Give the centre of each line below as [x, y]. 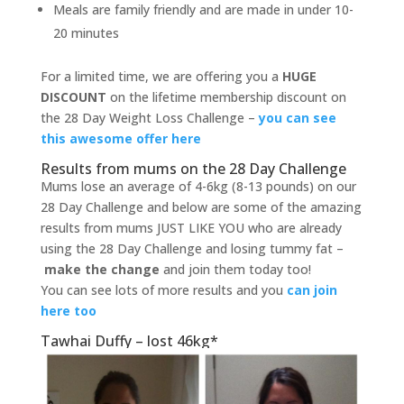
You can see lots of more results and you [163, 289]
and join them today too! [235, 269]
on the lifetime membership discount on [226, 96]
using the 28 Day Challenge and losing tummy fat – [192, 248]
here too [68, 310]
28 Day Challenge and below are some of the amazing [201, 207]
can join [312, 289]
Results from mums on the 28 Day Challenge [193, 168]
